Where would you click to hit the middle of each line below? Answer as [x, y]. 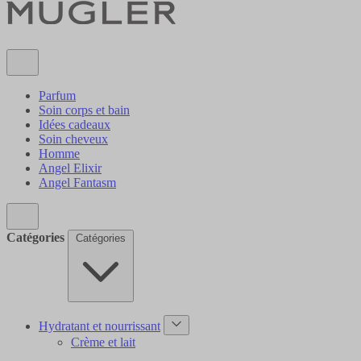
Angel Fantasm [77, 183]
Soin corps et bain [84, 110]
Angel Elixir [70, 168]
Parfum [57, 96]
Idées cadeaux [75, 125]
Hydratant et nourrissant [100, 326]
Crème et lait [103, 342]
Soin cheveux [73, 139]
